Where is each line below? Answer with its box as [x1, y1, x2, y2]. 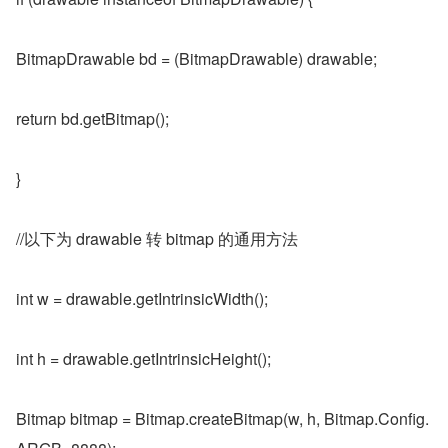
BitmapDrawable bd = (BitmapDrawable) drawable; [16, 47, 377, 70]
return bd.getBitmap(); [16, 107, 169, 130]
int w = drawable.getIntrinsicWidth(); [16, 287, 268, 310]
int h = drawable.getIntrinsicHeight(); [16, 347, 271, 370]
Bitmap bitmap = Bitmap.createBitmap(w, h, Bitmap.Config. [16, 407, 429, 430]
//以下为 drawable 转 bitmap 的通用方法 [16, 227, 298, 250]
